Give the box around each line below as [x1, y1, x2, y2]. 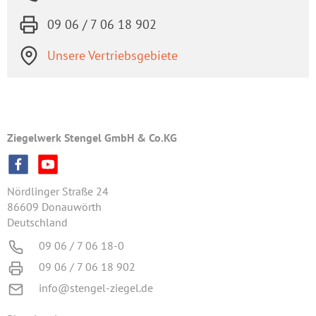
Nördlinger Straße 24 [7, 184, 109, 199]
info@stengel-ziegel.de [39, 281, 153, 296]
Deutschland [7, 215, 68, 230]
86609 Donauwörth [7, 200, 102, 214]
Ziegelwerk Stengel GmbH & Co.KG [7, 130, 177, 145]
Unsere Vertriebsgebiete [47, 47, 178, 64]
